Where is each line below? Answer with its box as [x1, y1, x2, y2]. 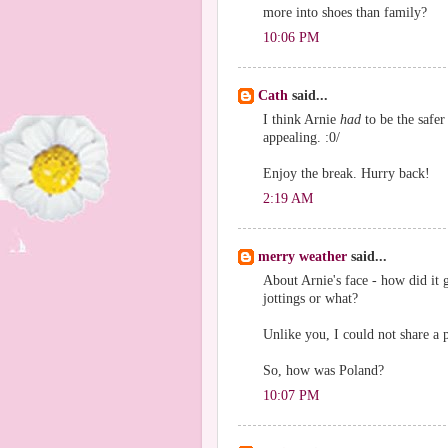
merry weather [258, 249, 347, 264]
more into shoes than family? [263, 4, 427, 20]
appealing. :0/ [263, 129, 340, 145]
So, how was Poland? [263, 362, 384, 378]
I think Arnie [263, 111, 340, 127]
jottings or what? [263, 290, 358, 306]
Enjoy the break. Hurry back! [263, 165, 430, 181]
